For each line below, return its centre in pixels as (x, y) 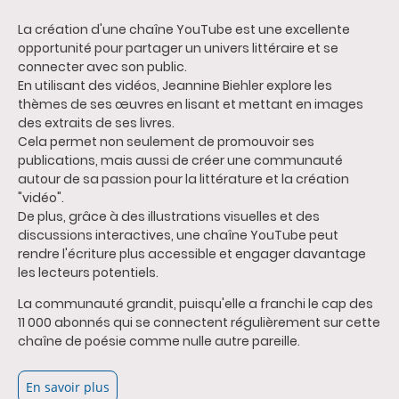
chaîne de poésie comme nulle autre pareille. (159, 342)
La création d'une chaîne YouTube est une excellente (184, 30)
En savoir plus (68, 387)
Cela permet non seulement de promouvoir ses (166, 142)
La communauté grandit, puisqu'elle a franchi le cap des (195, 304)
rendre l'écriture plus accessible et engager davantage (192, 254)
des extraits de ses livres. (98, 123)
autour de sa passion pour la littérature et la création (183, 179)
